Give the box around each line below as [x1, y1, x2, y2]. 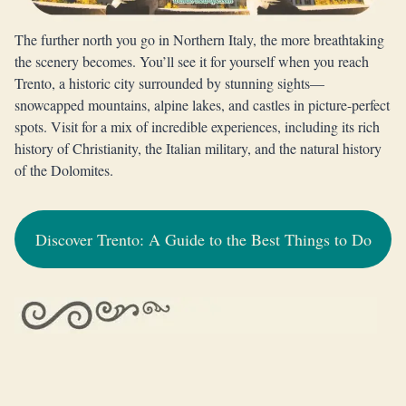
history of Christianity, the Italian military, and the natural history [14, 139, 382, 158]
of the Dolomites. [14, 160, 113, 179]
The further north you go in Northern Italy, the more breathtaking [14, 30, 384, 49]
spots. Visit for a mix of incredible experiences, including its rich [14, 117, 380, 136]
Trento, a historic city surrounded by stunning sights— [14, 73, 324, 92]
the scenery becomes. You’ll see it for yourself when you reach [14, 52, 369, 71]
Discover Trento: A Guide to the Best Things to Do [34, 228, 372, 250]
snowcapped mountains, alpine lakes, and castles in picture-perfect [14, 95, 390, 114]
